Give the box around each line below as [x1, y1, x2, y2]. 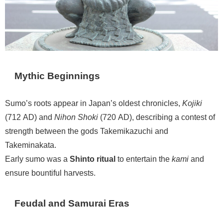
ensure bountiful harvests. [5, 168, 96, 177]
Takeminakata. [5, 140, 56, 149]
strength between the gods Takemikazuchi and [5, 126, 168, 135]
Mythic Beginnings [14, 71, 101, 81]
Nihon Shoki [54, 112, 98, 121]
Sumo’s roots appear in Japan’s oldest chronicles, [5, 99, 182, 107]
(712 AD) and [5, 112, 54, 121]
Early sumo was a [5, 154, 70, 163]
